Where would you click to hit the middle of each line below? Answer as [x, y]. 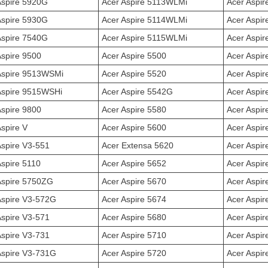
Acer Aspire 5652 [134, 163]
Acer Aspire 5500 [134, 56]
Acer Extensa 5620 [138, 145]
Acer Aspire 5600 [134, 127]
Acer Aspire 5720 [134, 253]
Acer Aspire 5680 [134, 217]
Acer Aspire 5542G [137, 92]
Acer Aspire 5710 [134, 235]
